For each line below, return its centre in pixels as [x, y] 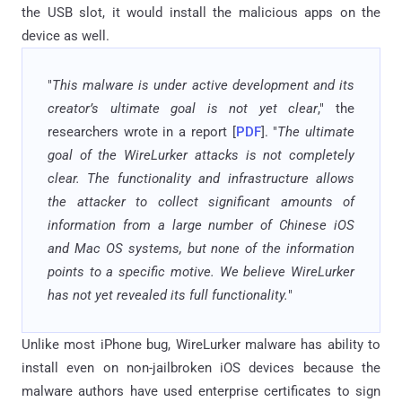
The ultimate [316, 131]
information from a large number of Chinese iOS [201, 225]
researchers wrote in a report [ [142, 131]
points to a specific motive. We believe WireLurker [201, 271]
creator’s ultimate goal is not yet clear [183, 108]
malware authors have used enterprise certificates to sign [201, 391]
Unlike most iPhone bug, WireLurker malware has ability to [201, 344]
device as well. [66, 35]
